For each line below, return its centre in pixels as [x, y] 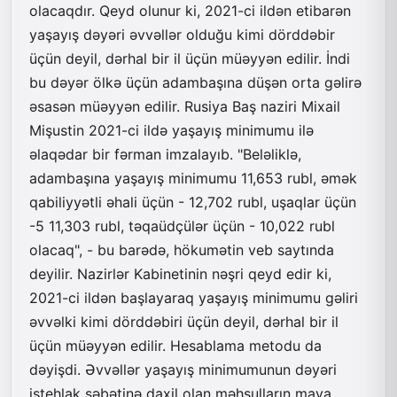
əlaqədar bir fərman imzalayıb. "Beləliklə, [165, 154]
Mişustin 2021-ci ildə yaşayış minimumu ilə [171, 130]
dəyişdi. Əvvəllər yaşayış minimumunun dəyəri [183, 369]
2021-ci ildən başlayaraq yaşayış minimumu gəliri [194, 297]
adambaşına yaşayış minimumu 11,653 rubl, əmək [193, 178]
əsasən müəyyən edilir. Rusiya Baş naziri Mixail [185, 106]
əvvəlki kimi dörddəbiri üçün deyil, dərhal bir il [184, 321]
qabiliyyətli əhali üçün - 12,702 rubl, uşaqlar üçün [193, 202]
